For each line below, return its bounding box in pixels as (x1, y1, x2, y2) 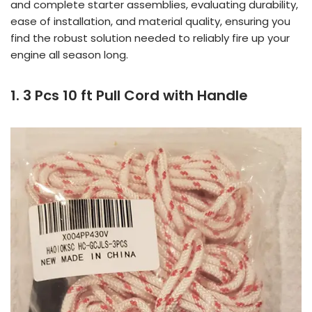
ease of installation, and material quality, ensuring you (10, 13, 290, 29)
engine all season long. (10, 47, 128, 62)
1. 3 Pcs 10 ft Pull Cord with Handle (10, 85, 248, 105)
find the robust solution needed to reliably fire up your (10, 30, 290, 45)
